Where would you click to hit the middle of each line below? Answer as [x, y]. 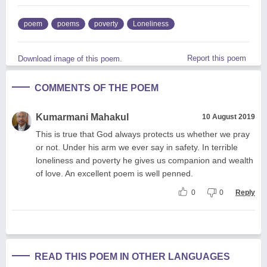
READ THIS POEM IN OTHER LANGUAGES [132, 256]
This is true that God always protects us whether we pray [143, 134]
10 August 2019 [229, 117]
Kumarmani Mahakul [82, 117]
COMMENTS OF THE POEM [97, 88]
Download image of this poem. [70, 58]
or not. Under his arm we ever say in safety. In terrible [137, 147]
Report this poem [217, 58]
